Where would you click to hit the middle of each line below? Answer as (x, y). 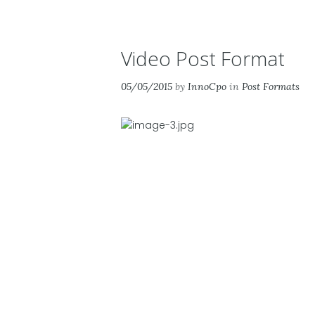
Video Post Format (203, 58)
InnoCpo (207, 86)
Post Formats (271, 86)
